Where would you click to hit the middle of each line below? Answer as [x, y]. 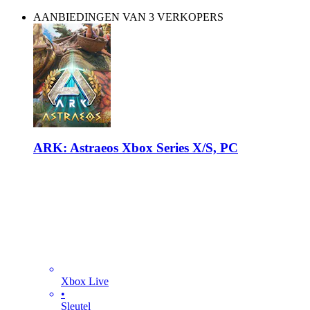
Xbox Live [85, 281]
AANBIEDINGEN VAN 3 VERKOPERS [128, 17]
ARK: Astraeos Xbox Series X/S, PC [136, 147]
